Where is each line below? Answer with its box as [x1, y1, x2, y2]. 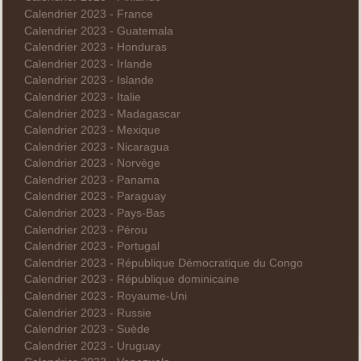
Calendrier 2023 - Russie [23, 306, 151, 319]
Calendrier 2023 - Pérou [23, 223, 147, 236]
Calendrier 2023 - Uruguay [23, 339, 160, 352]
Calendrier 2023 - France [23, 7, 153, 20]
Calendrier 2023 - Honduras [23, 41, 167, 54]
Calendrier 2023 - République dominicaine [23, 273, 239, 286]
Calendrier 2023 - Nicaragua [23, 140, 169, 153]
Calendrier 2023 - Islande [23, 74, 154, 87]
